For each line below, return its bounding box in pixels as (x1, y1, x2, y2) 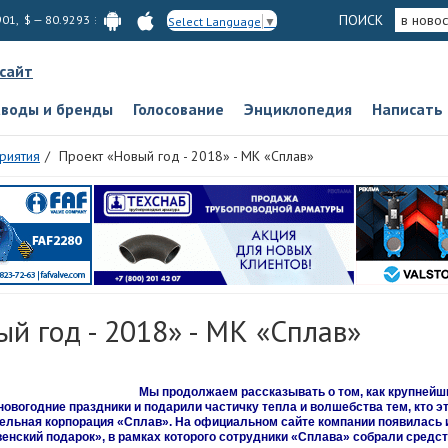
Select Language (168, 13, 261, 29)
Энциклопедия (244, 99, 352, 119)
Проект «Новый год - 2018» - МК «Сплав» (59, 147, 314, 165)
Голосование (133, 99, 224, 119)
